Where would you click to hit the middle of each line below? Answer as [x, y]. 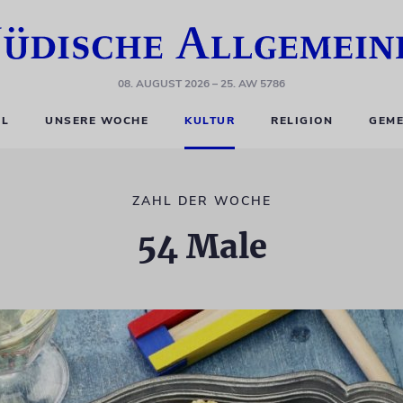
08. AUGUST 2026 [164, 84]
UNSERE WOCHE [97, 121]
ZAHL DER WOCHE [201, 201]
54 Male [201, 247]
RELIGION [302, 121]
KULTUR [210, 121]
